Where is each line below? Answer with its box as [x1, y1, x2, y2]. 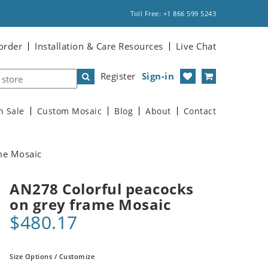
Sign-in [141, 70, 174, 82]
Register [100, 70, 136, 82]
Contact [183, 106, 216, 117]
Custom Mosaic [36, 106, 102, 117]
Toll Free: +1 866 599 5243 [130, 9, 216, 18]
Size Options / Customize [10, 252, 95, 261]
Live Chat [175, 40, 216, 52]
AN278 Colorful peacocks [10, 179, 194, 199]
